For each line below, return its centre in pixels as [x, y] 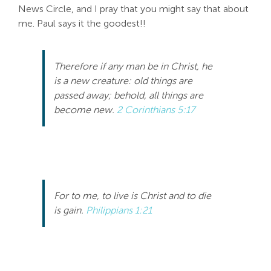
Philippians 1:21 [119, 210]
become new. [85, 110]
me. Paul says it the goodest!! [82, 23]
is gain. [70, 210]
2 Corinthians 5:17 [156, 110]
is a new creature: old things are [123, 81]
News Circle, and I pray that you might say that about [133, 9]
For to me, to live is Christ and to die [132, 196]
